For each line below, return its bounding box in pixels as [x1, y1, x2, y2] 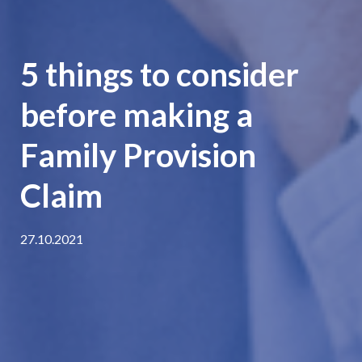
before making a [20, 95, 253, 135]
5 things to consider [20, 55, 299, 95]
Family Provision [20, 136, 256, 175]
